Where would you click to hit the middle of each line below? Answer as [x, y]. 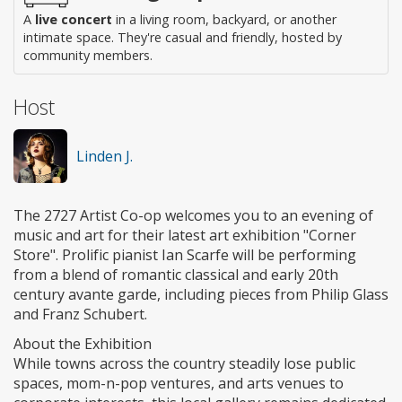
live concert [74, 19]
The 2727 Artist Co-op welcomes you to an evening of [193, 215]
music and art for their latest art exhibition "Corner [185, 235]
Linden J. [105, 156]
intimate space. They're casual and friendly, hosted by [183, 37]
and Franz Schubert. [80, 314]
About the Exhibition [83, 343]
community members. [88, 55]
